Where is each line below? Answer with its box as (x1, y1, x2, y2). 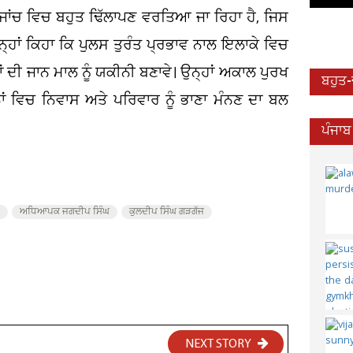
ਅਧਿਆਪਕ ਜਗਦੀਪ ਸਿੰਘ (20, 206, 110, 218)
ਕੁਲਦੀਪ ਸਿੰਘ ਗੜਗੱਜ (129, 206, 204, 218)
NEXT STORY (184, 338, 254, 351)
